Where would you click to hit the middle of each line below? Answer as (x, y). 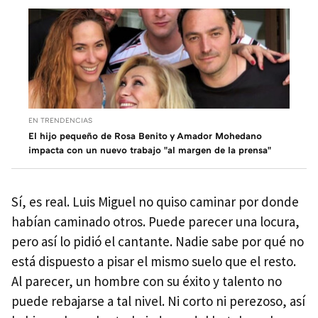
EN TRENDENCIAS (60, 120)
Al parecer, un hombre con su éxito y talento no (147, 281)
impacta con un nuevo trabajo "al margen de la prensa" (150, 149)
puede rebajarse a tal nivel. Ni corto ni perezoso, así (158, 301)
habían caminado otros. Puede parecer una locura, (155, 221)
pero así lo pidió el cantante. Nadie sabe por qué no (158, 241)
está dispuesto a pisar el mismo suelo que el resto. (154, 261)
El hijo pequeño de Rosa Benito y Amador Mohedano (145, 135)
